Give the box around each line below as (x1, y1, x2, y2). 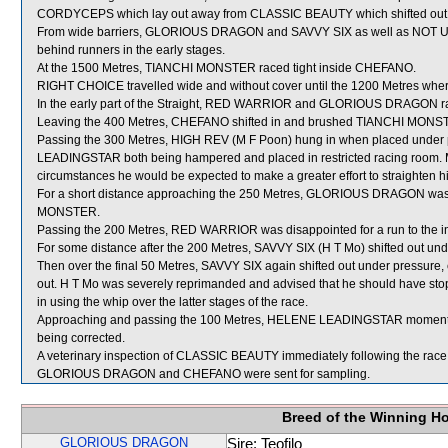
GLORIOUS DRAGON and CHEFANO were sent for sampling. (37, 367, 370, 381)
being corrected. (37, 331, 125, 345)
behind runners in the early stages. (37, 43, 225, 57)
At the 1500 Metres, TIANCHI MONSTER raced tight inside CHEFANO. (37, 61, 416, 75)
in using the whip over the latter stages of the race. (37, 295, 308, 309)
